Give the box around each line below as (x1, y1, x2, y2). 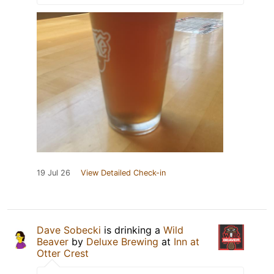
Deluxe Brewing (86, 235, 158, 248)
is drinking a (101, 224, 163, 237)
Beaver (37, 235, 68, 248)
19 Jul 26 (37, 168, 70, 178)
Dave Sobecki (37, 224, 101, 237)
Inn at (174, 235, 199, 248)
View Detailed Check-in (81, 168, 166, 178)
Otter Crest (37, 247, 89, 260)
